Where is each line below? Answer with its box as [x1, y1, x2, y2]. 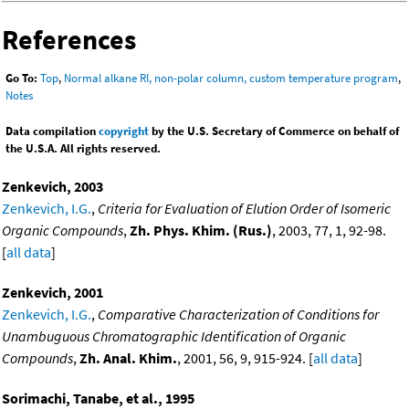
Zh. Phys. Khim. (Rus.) [130, 221, 272, 240]
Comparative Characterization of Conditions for [98, 305, 379, 324]
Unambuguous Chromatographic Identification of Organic [2, 327, 346, 346]
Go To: [5, 70, 37, 87]
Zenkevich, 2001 [2, 283, 103, 302]
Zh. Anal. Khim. [79, 349, 177, 368]
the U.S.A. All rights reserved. [5, 141, 161, 157]
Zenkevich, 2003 [2, 177, 103, 196]
